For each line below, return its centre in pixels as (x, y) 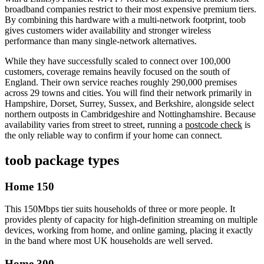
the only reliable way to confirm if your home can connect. (113, 135)
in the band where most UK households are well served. (109, 241)
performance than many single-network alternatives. (101, 41)
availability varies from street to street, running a (95, 124)
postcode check (214, 124)
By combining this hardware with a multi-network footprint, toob (125, 19)
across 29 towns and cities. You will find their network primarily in (128, 93)
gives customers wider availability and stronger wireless (108, 30)
